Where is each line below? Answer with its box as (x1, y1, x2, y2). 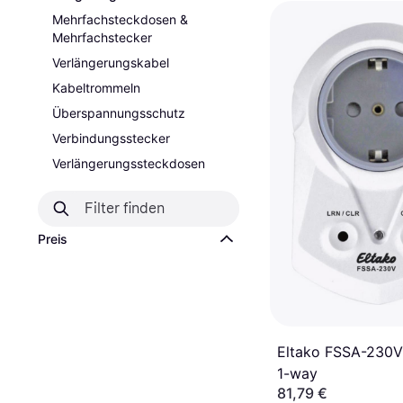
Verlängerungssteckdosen (52, 156, 205, 171)
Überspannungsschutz (52, 105, 185, 121)
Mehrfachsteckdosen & (52, 12, 188, 27)
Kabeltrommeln (52, 80, 140, 95)
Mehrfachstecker (52, 30, 152, 45)
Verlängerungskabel (52, 55, 169, 70)
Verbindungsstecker (52, 130, 170, 146)
